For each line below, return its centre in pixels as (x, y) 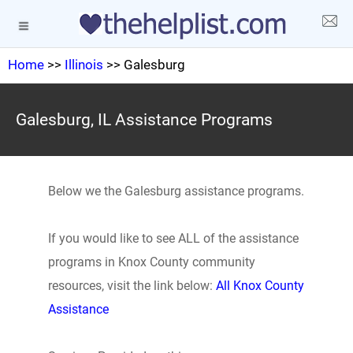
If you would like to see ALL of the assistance (173, 238)
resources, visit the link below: (132, 286)
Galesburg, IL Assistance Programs (144, 120)
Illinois (84, 65)
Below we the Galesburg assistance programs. (176, 191)
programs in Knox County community (151, 262)
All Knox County (260, 286)
